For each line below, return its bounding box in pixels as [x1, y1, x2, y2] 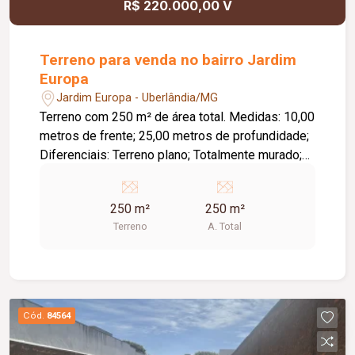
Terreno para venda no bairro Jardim [40, 50, 297, 69]
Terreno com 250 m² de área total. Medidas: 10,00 [40, 109, 230, 124]
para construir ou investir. [40, 185, 178, 200]
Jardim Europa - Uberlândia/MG [56, 91, 219, 105]
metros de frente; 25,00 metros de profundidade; [40, 128, 310, 143]
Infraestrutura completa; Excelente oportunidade [40, 166, 306, 181]
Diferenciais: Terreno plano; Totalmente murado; [40, 147, 303, 162]
